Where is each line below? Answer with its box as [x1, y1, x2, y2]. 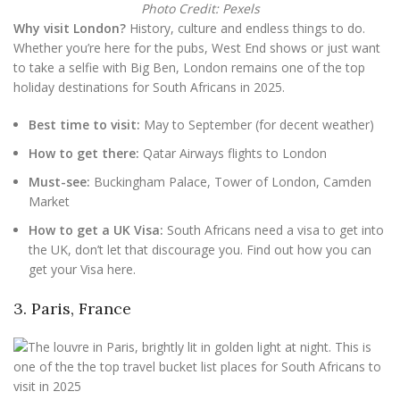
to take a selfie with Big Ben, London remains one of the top [13, 59, 365, 76]
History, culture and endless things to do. [126, 20, 365, 37]
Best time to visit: [29, 116, 140, 133]
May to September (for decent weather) [140, 116, 374, 133]
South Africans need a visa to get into [163, 221, 384, 238]
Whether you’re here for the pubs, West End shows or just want [13, 39, 380, 56]
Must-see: [29, 173, 90, 190]
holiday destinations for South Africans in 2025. [13, 79, 285, 96]
